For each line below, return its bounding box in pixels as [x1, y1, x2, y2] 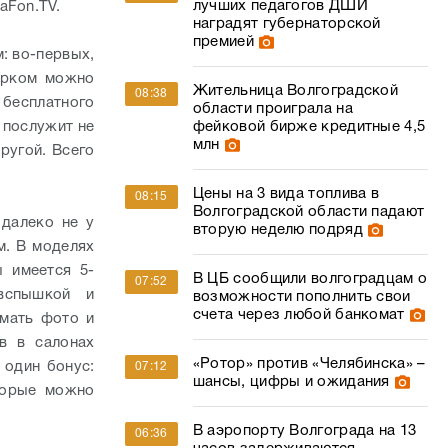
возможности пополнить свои [192, 290, 411, 304]
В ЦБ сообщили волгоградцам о [192, 272, 428, 286]
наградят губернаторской [192, 17, 381, 31]
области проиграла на [192, 102, 353, 116]
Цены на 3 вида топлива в [192, 187, 380, 201]
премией [192, 35, 254, 49]
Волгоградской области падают [192, 205, 425, 219]
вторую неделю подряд [192, 223, 363, 237]
